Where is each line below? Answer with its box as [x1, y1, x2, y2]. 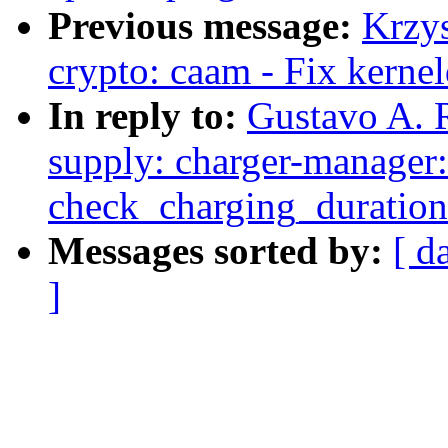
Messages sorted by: [48, 229, 393, 273]
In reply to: [48, 94, 247, 138]
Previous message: [48, 4, 362, 48]
